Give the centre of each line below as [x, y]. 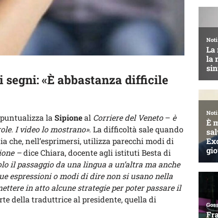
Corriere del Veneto [128, 118]
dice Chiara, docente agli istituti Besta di [96, 153]
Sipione [68, 118]
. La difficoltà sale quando [136, 129]
